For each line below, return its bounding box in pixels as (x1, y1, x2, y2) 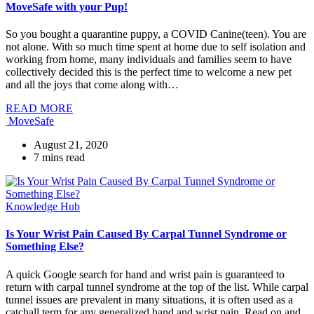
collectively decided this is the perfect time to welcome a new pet (6, 66, 292, 78)
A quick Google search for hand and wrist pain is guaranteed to (6, 268, 285, 280)
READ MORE (6, 102, 73, 115)
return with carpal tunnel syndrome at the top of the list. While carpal (6, 280, 308, 293)
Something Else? (6, 240, 84, 253)
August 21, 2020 (34, 139, 108, 151)
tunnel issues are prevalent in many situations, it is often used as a (6, 293, 293, 306)
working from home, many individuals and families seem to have (6, 53, 292, 66)
